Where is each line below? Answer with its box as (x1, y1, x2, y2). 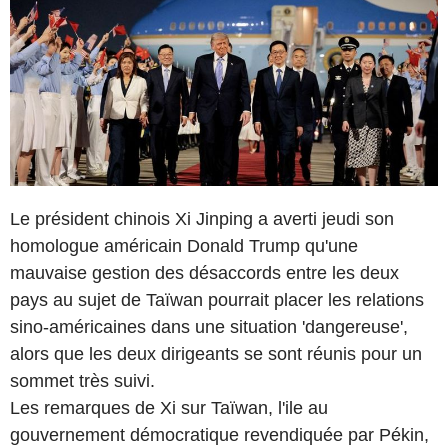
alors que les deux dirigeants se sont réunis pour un (10, 343, 422, 364)
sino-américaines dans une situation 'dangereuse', (10, 316, 408, 337)
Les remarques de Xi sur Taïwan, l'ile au (10, 397, 328, 418)
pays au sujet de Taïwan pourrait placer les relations (10, 289, 424, 310)
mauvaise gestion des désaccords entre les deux (10, 262, 399, 283)
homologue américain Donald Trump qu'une (10, 235, 358, 256)
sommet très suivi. (10, 370, 155, 391)
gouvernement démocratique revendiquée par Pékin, (10, 424, 429, 445)
